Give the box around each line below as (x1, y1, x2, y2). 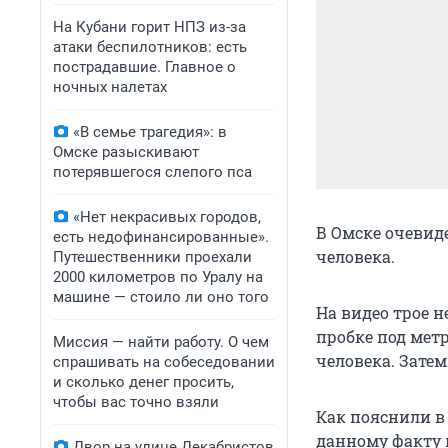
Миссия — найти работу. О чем (53, 333, 269, 351)
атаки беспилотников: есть (53, 38, 247, 56)
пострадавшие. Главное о (53, 58, 236, 76)
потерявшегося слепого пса (53, 163, 252, 181)
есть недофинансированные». (53, 228, 269, 246)
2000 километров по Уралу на (53, 268, 263, 286)
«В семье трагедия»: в (73, 123, 227, 141)
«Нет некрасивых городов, (73, 208, 261, 226)
